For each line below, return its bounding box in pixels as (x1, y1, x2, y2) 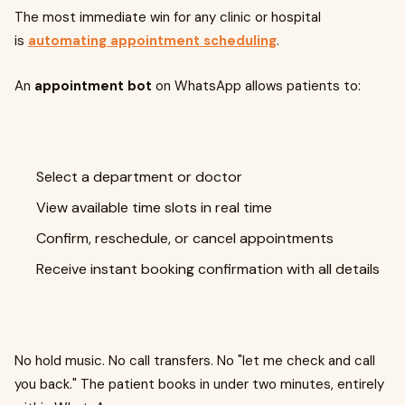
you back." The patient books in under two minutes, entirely (14, 375, 384, 394)
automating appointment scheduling (28, 32, 277, 51)
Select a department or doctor (36, 167, 242, 187)
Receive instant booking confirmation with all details (36, 259, 380, 279)
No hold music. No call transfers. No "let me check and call (14, 352, 375, 371)
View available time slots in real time (36, 198, 272, 218)
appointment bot (34, 77, 152, 96)
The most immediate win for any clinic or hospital (14, 8, 321, 27)
